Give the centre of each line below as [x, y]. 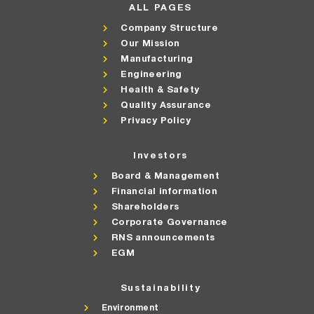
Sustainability [161, 288]
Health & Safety [160, 89]
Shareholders [145, 206]
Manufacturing [157, 59]
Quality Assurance [166, 105]
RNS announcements [163, 237]
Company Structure [170, 28]
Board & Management [165, 176]
